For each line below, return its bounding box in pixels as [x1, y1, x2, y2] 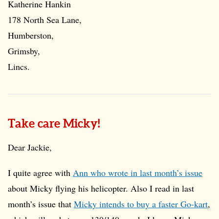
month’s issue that [8, 198, 74, 210]
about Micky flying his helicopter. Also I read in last [8, 182, 194, 194]
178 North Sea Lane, [8, 14, 82, 25]
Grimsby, [8, 45, 40, 57]
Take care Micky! [8, 118, 103, 131]
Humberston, [8, 29, 54, 41]
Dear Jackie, [8, 141, 52, 153]
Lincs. [8, 61, 30, 72]
